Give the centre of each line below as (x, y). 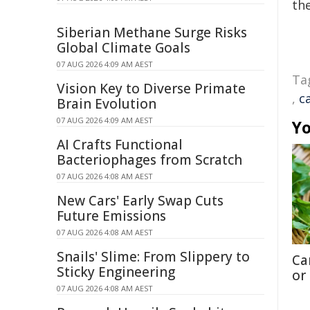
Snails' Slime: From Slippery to (153, 257)
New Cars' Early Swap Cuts (140, 201)
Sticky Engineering (116, 272)
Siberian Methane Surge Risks (152, 33)
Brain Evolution (107, 104)
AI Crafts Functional (120, 145)
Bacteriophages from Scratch (149, 160)
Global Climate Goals (124, 48)
